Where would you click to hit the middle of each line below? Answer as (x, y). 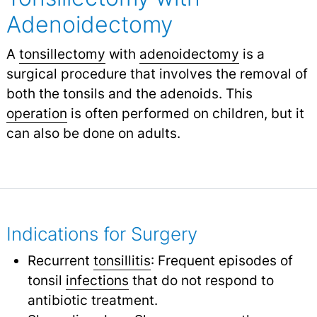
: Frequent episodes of (221, 261)
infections (97, 281)
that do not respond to (201, 281)
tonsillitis (122, 261)
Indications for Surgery (102, 234)
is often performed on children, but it (185, 114)
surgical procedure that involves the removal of (157, 74)
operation (36, 114)
